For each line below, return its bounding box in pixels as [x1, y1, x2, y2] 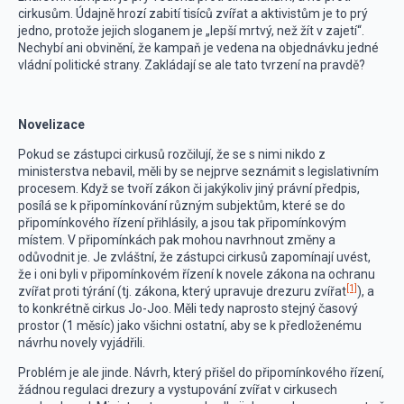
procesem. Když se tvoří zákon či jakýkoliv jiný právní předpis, [18, 181, 360, 196]
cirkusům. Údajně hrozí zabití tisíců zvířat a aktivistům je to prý [18, 6, 368, 21]
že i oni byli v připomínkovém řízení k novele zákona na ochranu [18, 267, 375, 281]
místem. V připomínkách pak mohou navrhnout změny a [18, 233, 335, 247]
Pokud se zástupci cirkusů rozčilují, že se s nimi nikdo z [18, 147, 326, 161]
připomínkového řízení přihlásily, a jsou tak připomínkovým [18, 216, 346, 230]
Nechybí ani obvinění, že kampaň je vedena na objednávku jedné [18, 41, 379, 55]
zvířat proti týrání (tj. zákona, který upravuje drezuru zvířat [18, 284, 346, 298]
